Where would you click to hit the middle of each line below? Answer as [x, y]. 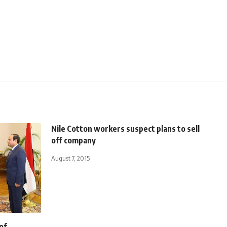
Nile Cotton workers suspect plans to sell [125, 128]
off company [73, 140]
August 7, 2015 [70, 158]
